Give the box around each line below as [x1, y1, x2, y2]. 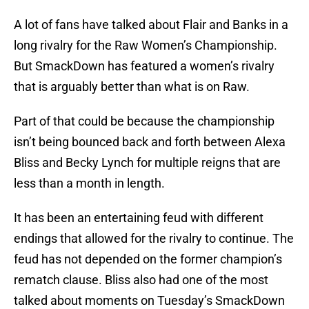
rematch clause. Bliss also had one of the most [14, 272, 268, 288]
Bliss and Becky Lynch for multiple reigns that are [14, 155, 281, 170]
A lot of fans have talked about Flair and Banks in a [14, 17, 288, 32]
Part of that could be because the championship [14, 114, 275, 129]
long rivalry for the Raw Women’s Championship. [14, 38, 277, 53]
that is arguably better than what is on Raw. [14, 79, 250, 94]
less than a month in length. [14, 176, 165, 191]
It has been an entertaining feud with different [14, 210, 263, 226]
